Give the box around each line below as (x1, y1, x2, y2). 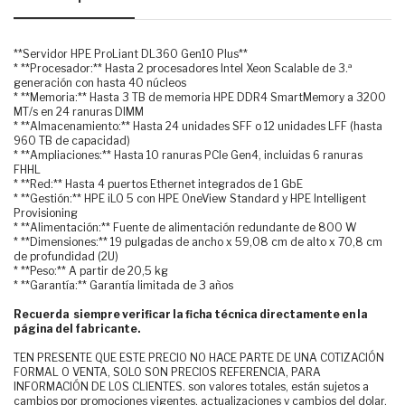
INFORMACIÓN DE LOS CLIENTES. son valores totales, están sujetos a (14, 379, 369, 393)
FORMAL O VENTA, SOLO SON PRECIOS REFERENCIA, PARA (14, 364, 321, 379)
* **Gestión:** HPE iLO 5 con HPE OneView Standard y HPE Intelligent (14, 191, 366, 205)
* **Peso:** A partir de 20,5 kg (14, 263, 168, 278)
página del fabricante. (14, 321, 140, 335)
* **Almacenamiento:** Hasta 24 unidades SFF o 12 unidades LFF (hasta (14, 118, 382, 133)
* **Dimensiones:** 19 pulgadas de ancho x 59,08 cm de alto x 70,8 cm (14, 234, 382, 249)
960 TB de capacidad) (14, 133, 130, 147)
